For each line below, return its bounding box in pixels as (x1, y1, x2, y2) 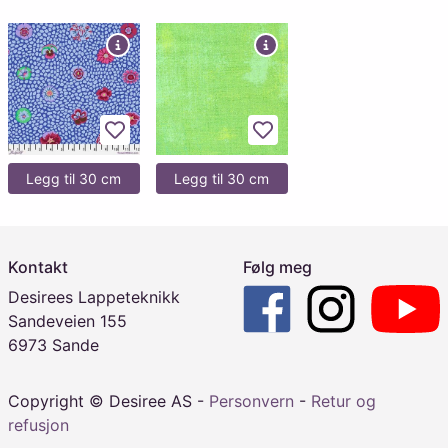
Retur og (311, 390, 376, 411)
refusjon (8, 414, 69, 435)
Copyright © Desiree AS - (8, 390, 209, 411)
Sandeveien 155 (8, 310, 127, 331)
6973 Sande (8, 334, 99, 355)
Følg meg (243, 256, 313, 277)
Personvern (209, 390, 294, 411)
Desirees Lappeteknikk (8, 286, 180, 307)
